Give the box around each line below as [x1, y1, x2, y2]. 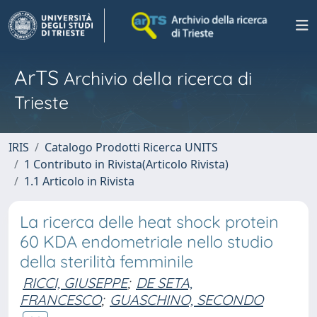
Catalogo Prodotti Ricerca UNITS [45, 139, 218, 155]
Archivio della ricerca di [59, 67, 252, 89]
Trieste [14, 91, 69, 113]
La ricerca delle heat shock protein [20, 212, 279, 232]
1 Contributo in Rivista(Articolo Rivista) [24, 156, 229, 172]
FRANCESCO [20, 291, 101, 309]
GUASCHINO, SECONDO [110, 291, 263, 309]
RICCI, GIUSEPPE [23, 274, 127, 292]
